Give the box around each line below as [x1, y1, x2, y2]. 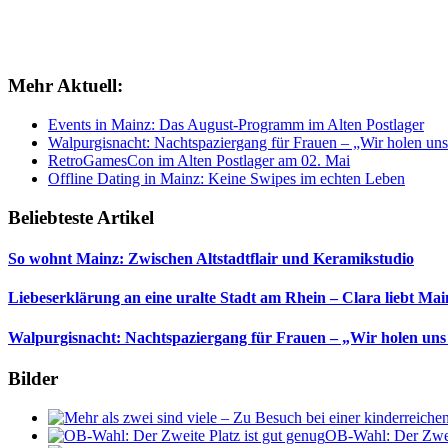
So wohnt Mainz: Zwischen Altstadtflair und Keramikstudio [8, 250, 414, 268]
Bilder [8, 367, 58, 389]
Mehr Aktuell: [8, 75, 123, 97]
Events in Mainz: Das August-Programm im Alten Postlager [48, 116, 424, 134]
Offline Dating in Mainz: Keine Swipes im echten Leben [48, 170, 405, 188]
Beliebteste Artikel [8, 206, 154, 228]
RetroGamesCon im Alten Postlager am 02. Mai [48, 152, 350, 170]
